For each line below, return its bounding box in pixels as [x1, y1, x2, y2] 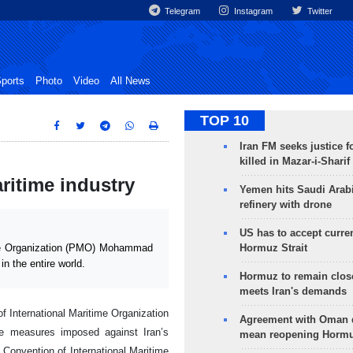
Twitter [304, 6, 333, 16]
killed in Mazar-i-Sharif [239, 155, 350, 167]
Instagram [232, 6, 273, 16]
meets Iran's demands [239, 285, 347, 297]
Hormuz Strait [239, 242, 307, 254]
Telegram [162, 6, 201, 16]
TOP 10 [199, 113, 249, 128]
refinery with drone [239, 199, 332, 210]
